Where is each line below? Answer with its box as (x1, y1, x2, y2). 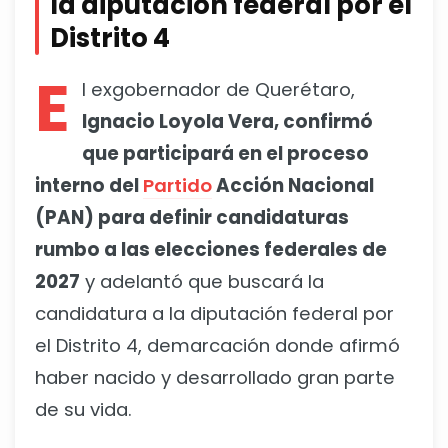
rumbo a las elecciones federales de (35, 237, 387, 263)
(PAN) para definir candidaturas (35, 205, 349, 231)
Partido (143, 173, 212, 199)
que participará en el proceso (82, 141, 369, 167)
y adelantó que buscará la (80, 269, 324, 295)
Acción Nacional (212, 173, 374, 199)
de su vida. (35, 397, 132, 423)
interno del (35, 173, 143, 199)
